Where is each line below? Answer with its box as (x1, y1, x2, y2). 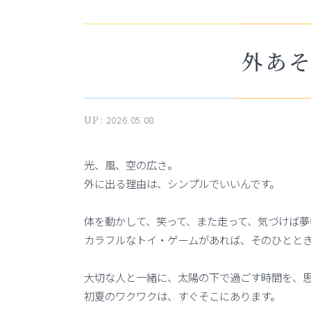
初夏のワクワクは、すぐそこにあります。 (83, 287, 280, 303)
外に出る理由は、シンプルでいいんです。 (83, 175, 280, 191)
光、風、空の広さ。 (83, 156, 178, 172)
